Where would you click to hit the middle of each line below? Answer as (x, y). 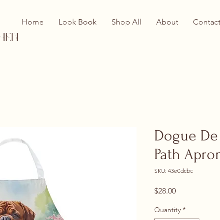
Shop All (126, 22)
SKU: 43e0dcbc (174, 170)
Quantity (167, 209)
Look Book (78, 22)
